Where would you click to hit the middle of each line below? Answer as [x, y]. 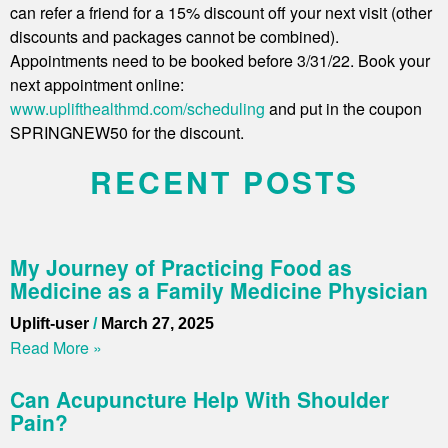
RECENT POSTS [224, 181]
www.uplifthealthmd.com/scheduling [137, 108]
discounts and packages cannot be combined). [174, 36]
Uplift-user [51, 323]
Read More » [56, 347]
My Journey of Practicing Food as [181, 267]
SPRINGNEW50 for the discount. [127, 132]
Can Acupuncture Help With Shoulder [199, 399]
